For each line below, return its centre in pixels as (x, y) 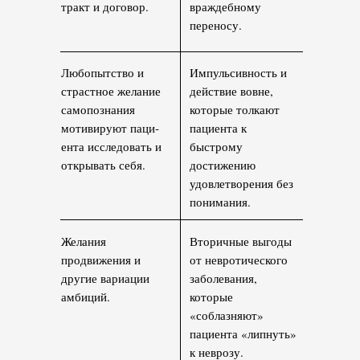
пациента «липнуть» (243, 334)
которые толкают (235, 110)
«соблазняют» (227, 315)
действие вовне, (231, 91)
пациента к (218, 128)
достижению (223, 165)
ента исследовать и (111, 147)
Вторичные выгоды (241, 241)
